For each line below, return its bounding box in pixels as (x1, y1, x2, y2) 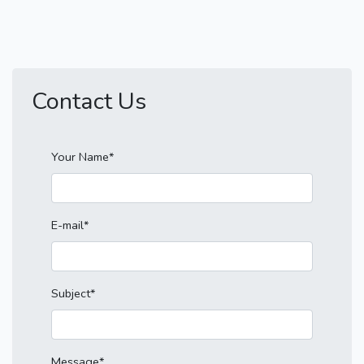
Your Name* (51, 149, 114, 165)
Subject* (51, 285, 95, 302)
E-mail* (51, 217, 89, 234)
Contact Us (32, 85, 146, 117)
